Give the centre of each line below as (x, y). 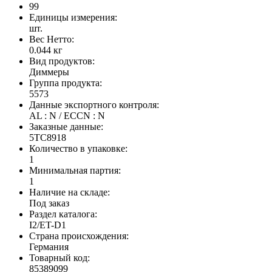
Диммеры (49, 72)
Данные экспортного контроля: (94, 105)
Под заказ (49, 203)
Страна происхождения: (79, 236)
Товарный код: (59, 258)
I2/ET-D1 (48, 225)
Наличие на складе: (70, 192)
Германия (49, 247)
